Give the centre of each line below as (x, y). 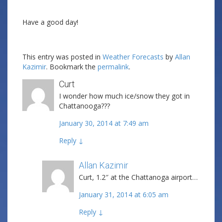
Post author (152, 166)
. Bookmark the (72, 67)
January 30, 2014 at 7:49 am (104, 123)
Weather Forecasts (133, 57)
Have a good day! (50, 22)
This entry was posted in (62, 57)
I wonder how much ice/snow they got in (124, 96)
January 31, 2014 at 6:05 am (124, 194)
